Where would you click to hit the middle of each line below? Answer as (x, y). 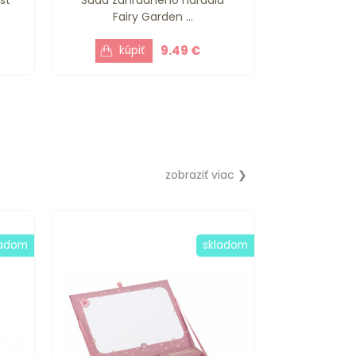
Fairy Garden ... (153, 16)
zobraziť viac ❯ (206, 174)
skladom (225, 245)
